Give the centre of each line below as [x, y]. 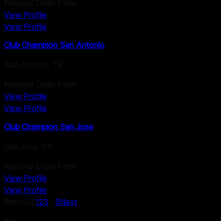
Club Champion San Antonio [54, 45]
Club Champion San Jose [49, 127]
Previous [20, 202]
